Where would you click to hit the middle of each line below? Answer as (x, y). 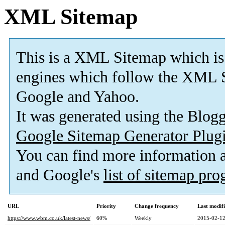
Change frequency (157, 206)
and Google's (60, 175)
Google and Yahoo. (78, 97)
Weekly (143, 218)
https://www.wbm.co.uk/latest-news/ (49, 218)
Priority (106, 206)
